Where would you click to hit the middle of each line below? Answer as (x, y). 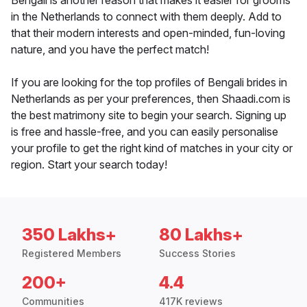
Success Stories (197, 254)
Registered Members (72, 254)
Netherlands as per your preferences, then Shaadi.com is (151, 99)
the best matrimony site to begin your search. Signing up (149, 115)
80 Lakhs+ (201, 235)
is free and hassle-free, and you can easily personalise (145, 132)
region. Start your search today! (89, 165)
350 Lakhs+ (69, 235)
